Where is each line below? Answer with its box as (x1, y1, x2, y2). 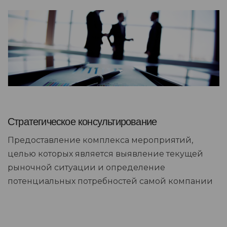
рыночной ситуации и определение (8, 162, 165, 172)
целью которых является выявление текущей (8, 148, 203, 159)
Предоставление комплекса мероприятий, (8, 135, 193, 145)
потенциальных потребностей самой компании (8, 176, 213, 186)
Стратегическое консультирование (8, 116, 157, 127)
